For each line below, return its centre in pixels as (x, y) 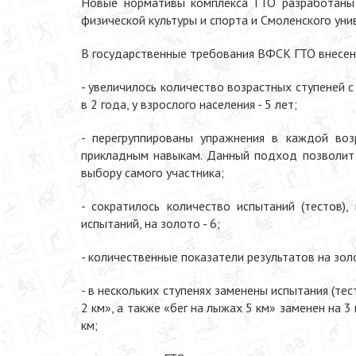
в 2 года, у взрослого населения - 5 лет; (189, 104)
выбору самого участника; (153, 172)
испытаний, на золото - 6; (151, 223)
